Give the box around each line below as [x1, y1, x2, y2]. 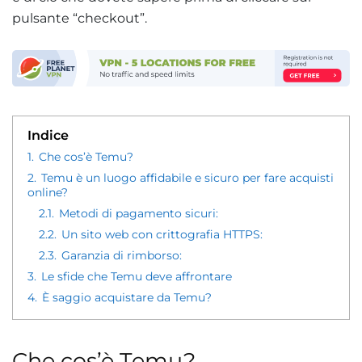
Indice [27, 127, 69, 143]
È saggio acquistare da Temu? [42, 289, 212, 305]
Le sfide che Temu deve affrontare [41, 268, 232, 284]
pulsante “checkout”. [12, 11, 147, 26]
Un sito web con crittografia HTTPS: [61, 226, 263, 242]
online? [27, 184, 68, 200]
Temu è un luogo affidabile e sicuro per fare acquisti [41, 170, 334, 185]
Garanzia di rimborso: [61, 247, 182, 263]
